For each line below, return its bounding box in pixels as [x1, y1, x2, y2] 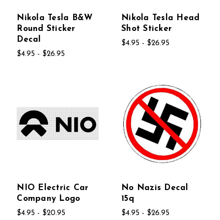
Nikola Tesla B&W [17, 14, 93, 23]
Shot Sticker [121, 25, 172, 33]
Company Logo [17, 194, 81, 203]
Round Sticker [17, 25, 76, 33]
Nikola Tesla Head [121, 14, 200, 23]
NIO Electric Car [17, 184, 89, 192]
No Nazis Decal [121, 184, 189, 192]
